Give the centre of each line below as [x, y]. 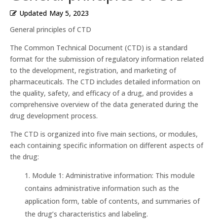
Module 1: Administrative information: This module [113, 176]
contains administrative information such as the [102, 188]
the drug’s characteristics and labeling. [86, 214]
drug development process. [54, 116]
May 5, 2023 [69, 13]
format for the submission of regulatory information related [107, 59]
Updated [33, 13]
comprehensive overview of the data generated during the [104, 105]
